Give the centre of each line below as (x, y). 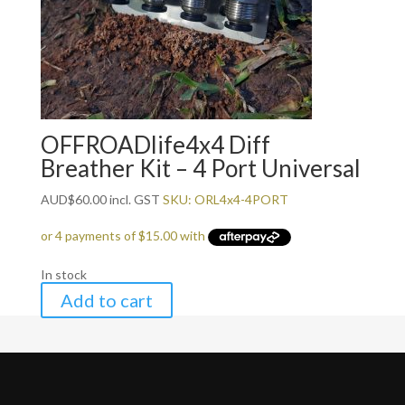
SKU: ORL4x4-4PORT (225, 199)
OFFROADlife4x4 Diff (155, 145)
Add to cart (106, 301)
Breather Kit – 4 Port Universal (200, 168)
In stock (63, 275)
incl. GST (133, 199)
